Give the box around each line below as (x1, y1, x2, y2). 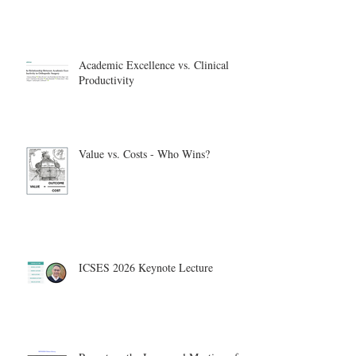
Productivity (79, 72, 134, 87)
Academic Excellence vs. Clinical (79, 56, 229, 72)
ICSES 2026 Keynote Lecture (79, 259, 213, 275)
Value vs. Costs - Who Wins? (79, 145, 210, 161)
